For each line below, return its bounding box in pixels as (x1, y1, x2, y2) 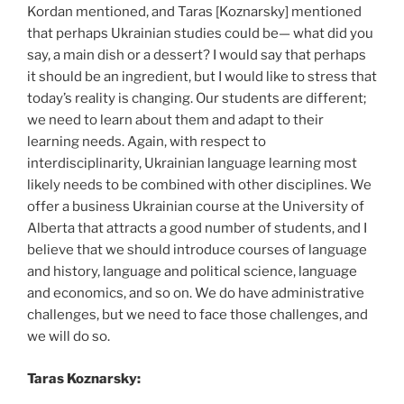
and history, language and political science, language (27, 263, 357, 280)
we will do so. (27, 328, 110, 344)
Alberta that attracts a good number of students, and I (27, 220, 367, 236)
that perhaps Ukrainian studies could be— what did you (27, 25, 373, 41)
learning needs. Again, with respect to (27, 133, 266, 150)
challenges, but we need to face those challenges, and (27, 307, 368, 323)
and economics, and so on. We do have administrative (27, 285, 364, 301)
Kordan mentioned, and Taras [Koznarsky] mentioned (27, 4, 362, 20)
